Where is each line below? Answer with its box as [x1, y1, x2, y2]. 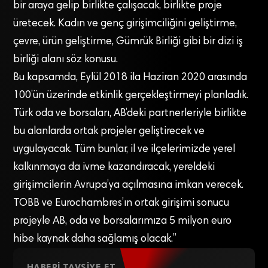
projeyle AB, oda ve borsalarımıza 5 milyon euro [13, 215, 232, 227]
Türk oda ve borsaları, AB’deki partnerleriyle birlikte [13, 108, 247, 119]
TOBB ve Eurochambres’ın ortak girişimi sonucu [13, 197, 230, 209]
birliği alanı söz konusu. [13, 54, 118, 65]
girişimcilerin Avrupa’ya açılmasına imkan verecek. [13, 179, 244, 191]
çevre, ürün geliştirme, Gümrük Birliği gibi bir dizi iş [13, 36, 243, 47]
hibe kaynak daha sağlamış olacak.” [13, 233, 177, 245]
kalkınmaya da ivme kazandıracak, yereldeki [13, 162, 215, 173]
